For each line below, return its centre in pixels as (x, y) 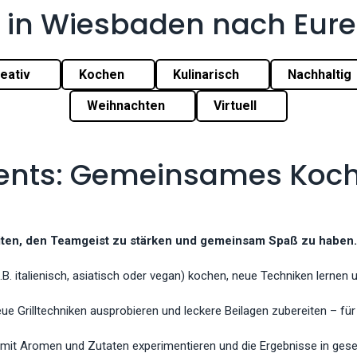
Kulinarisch (208, 74)
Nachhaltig (321, 74)
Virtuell (237, 105)
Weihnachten (127, 105)
